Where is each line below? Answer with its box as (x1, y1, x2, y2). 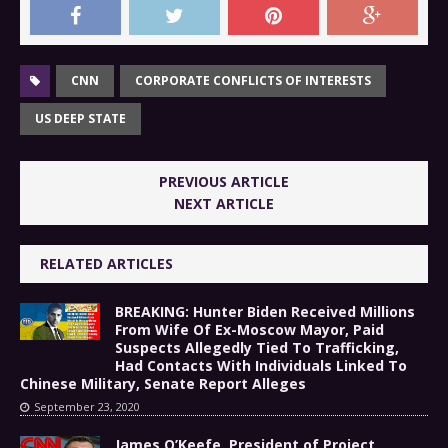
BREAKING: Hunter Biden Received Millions (115, 302, 415, 322)
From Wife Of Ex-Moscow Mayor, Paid (115, 320, 384, 340)
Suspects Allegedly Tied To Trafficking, (115, 338, 399, 358)
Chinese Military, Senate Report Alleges (20, 374, 306, 394)
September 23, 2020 (34, 399, 140, 415)
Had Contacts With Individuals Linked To (115, 356, 407, 376)
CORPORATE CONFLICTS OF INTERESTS (135, 72, 371, 90)
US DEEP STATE (35, 110, 126, 128)
